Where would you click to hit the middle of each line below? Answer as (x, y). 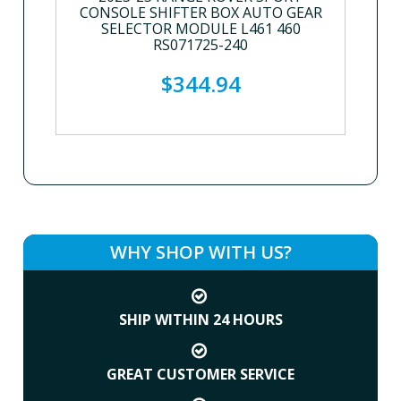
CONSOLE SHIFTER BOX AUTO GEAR (200, 13)
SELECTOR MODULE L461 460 (200, 29)
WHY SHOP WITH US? (200, 252)
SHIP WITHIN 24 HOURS (200, 320)
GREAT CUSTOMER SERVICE (200, 374)
